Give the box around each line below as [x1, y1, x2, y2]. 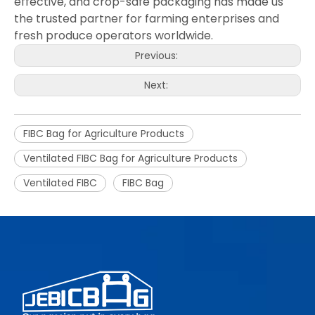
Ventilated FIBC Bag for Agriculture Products [23, 150, 238, 165]
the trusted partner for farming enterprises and [14, 10, 279, 27]
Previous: [134, 48, 181, 63]
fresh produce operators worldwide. [14, 27, 213, 44]
